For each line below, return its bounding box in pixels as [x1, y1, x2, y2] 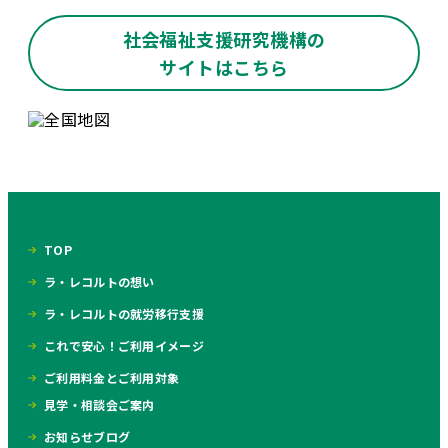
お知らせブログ [44, 428, 131, 446]
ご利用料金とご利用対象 [44, 369, 180, 387]
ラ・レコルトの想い [44, 273, 155, 291]
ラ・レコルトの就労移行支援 [44, 305, 204, 323]
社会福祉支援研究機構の [122, 26, 326, 53]
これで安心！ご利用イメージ [44, 337, 204, 355]
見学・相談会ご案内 [44, 396, 155, 414]
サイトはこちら [159, 54, 289, 81]
